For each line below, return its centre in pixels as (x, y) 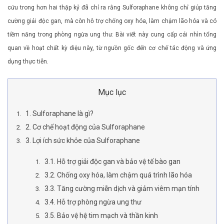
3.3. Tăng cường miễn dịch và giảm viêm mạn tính (122, 188)
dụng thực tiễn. (28, 61)
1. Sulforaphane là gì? (59, 113)
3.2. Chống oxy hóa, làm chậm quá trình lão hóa (118, 175)
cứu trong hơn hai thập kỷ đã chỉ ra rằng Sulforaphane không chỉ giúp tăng (112, 7)
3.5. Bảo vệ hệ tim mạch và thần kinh (101, 215)
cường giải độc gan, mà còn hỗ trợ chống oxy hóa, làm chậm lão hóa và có (112, 21)
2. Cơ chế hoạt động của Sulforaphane (85, 127)
